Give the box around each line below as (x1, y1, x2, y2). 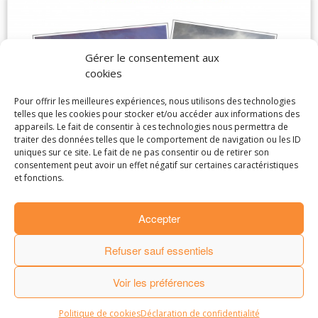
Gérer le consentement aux (85, 50, 219, 65)
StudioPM (158, 268, 197, 280)
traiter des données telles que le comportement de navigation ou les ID (14, 133, 301, 146)
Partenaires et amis (158, 252, 232, 263)
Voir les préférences (113, 274, 205, 290)
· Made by (119, 268, 158, 280)
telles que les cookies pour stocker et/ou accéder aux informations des (14, 108, 300, 120)
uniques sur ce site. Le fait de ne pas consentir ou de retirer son (14, 146, 269, 158)
